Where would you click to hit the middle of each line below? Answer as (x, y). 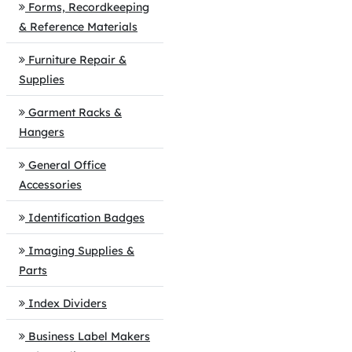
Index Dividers (68, 303)
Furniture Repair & (77, 60)
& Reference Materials (78, 27)
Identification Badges (86, 218)
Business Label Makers (89, 336)
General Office (67, 165)
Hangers (42, 132)
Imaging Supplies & (81, 251)
